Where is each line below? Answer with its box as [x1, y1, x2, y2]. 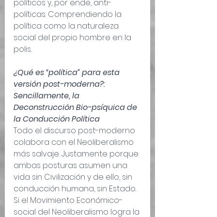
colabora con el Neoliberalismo [14, 137, 136, 148]
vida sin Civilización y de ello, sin [14, 171, 134, 183]
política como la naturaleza [14, 20, 121, 32]
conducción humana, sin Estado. [14, 183, 138, 195]
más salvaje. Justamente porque [14, 148, 140, 160]
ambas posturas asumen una [14, 160, 129, 171]
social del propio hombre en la [14, 32, 133, 44]
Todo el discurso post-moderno [14, 125, 137, 137]
